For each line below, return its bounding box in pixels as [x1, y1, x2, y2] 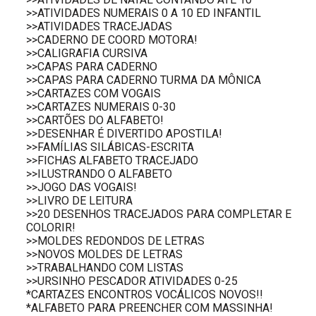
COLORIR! [26, 220, 76, 234]
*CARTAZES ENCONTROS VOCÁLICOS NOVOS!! [26, 287, 264, 301]
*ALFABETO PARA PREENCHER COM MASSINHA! [26, 300, 274, 315]
